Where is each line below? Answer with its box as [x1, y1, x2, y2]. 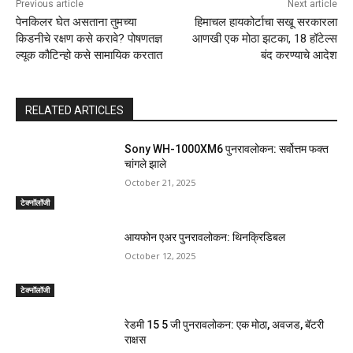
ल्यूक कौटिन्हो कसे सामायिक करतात [16, 48, 162, 63]
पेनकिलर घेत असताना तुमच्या [16, 15, 136, 30]
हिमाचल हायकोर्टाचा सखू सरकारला [194, 15, 337, 30]
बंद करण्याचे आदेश [260, 48, 337, 63]
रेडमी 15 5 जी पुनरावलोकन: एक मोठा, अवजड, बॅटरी [124, 318, 325, 332]
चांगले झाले [124, 158, 167, 171]
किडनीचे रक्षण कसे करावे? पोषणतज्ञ [16, 32, 162, 46]
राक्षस [124, 333, 147, 347]
